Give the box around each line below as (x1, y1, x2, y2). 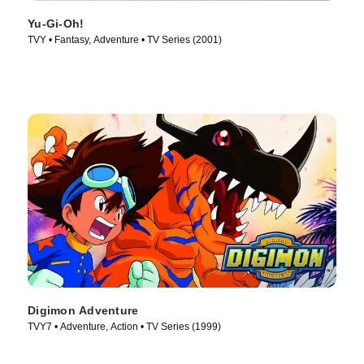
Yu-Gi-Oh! (28, 17, 84, 31)
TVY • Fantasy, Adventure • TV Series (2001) (28, 34, 222, 46)
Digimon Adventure (28, 303, 139, 317)
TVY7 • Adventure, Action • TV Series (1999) (28, 320, 221, 332)
